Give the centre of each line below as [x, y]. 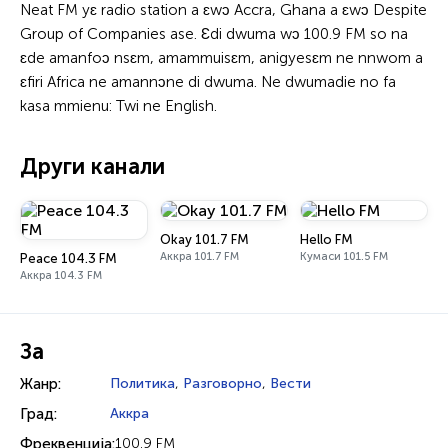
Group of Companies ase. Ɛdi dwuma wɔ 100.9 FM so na [214, 34]
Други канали [92, 166]
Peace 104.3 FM [68, 258]
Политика [142, 383]
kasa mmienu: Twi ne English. [118, 106]
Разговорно [222, 383]
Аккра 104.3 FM [61, 275]
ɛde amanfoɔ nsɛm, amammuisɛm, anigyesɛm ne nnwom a [221, 58]
